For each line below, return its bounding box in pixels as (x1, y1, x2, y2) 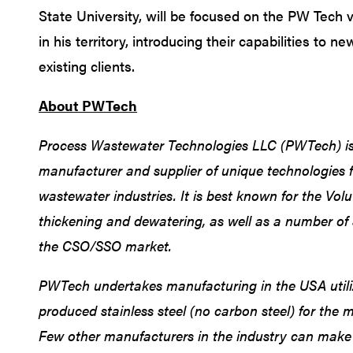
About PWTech (39, 95, 138, 115)
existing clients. (39, 55, 136, 76)
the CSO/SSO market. (39, 235, 173, 255)
